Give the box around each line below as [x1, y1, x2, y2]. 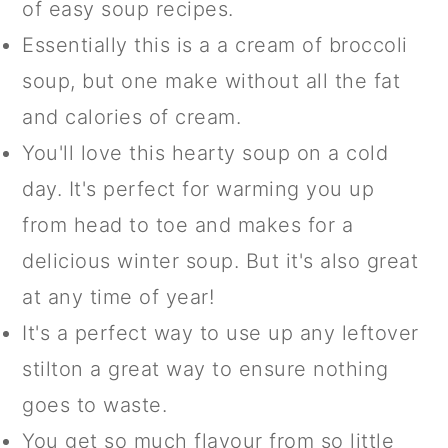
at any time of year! [22, 284, 215, 309]
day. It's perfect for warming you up [22, 176, 375, 201]
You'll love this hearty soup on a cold [22, 140, 389, 165]
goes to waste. [22, 392, 168, 417]
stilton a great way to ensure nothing [22, 356, 389, 381]
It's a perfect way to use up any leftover [22, 320, 419, 345]
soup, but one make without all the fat [22, 68, 401, 93]
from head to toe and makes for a [22, 212, 354, 237]
